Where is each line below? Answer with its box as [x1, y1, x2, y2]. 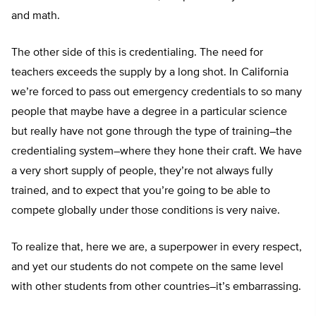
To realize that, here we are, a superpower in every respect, [11, 242, 302, 254]
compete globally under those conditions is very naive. [11, 205, 280, 217]
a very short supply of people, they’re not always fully [11, 166, 273, 178]
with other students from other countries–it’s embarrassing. [11, 281, 301, 293]
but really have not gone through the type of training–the [11, 126, 292, 138]
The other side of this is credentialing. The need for [11, 47, 263, 59]
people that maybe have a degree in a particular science [11, 107, 287, 119]
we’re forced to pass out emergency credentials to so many [11, 87, 302, 99]
